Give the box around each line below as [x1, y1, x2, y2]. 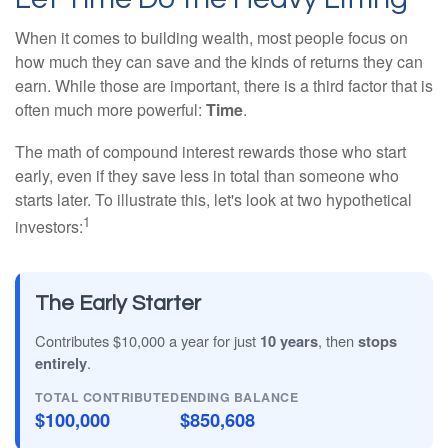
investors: [15, 215, 83, 239]
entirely [35, 351, 87, 374]
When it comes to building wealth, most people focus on [15, 26, 408, 50]
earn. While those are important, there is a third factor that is [15, 74, 433, 98]
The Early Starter [35, 291, 201, 315]
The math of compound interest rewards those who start [15, 140, 406, 164]
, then [318, 329, 358, 351]
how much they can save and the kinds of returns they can [15, 50, 423, 74]
